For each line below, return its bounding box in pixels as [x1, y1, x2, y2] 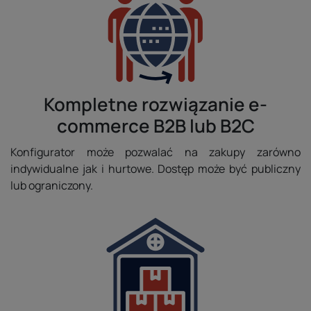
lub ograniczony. [10, 178, 93, 193]
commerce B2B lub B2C [56, 113, 255, 138]
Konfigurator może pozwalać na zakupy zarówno [10, 144, 301, 160]
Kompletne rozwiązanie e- [44, 92, 267, 117]
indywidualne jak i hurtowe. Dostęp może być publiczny [10, 161, 301, 176]
